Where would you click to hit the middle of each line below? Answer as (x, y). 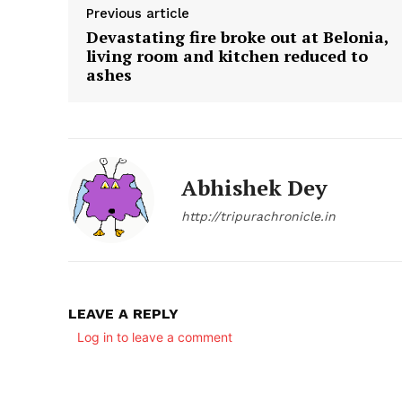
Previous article (138, 13)
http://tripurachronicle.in (258, 216)
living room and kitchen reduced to (227, 55)
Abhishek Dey (254, 187)
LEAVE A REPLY (123, 313)
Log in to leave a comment (155, 336)
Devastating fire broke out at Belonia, (237, 36)
